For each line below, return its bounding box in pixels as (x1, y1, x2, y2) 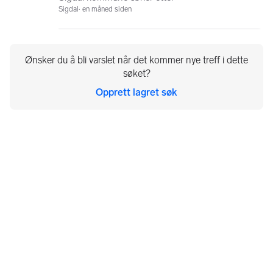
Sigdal (58, 5, 79, 13)
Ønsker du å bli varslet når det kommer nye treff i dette (25, 54, 248, 66)
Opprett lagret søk (96, 87, 177, 98)
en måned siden (82, 5, 132, 13)
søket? (122, 68, 151, 79)
